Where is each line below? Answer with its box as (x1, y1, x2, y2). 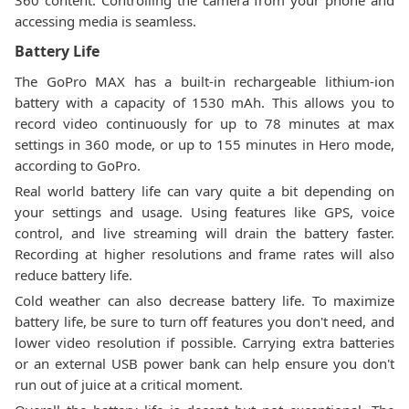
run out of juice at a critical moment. (15, 375, 243, 393)
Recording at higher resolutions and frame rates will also (15, 245, 394, 263)
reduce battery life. (15, 266, 132, 284)
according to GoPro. (15, 156, 141, 174)
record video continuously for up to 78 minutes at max (15, 114, 394, 132)
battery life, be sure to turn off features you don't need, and (15, 312, 394, 330)
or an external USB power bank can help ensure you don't (15, 354, 394, 372)
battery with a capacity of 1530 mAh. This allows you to (15, 93, 394, 111)
